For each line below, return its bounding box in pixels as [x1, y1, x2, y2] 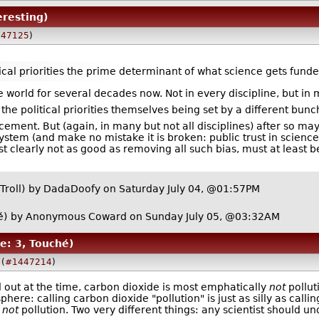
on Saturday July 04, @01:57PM [100, 183, 260, 195]
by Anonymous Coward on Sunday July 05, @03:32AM [10, 210, 280, 222]
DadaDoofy [43, 183, 100, 195]
